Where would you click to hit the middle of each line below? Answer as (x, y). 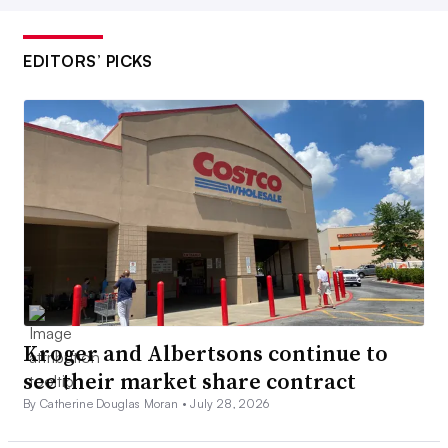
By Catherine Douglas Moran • (107, 403)
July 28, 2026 (230, 403)
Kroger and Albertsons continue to (205, 352)
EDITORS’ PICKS (87, 61)
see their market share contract (189, 380)
